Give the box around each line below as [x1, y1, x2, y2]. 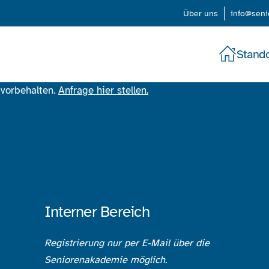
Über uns [183, 8, 218, 19]
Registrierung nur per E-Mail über [44, 237, 196, 249]
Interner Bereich [44, 202, 150, 222]
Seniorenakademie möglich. [44, 253, 167, 266]
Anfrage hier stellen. [58, 84, 148, 97]
